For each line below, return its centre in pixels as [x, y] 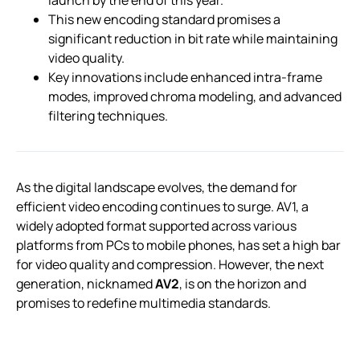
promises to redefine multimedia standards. [143, 303]
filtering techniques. [108, 115]
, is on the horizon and [243, 283]
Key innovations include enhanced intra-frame [185, 77]
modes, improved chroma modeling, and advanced [195, 96]
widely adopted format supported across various [156, 225]
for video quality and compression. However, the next [170, 264]
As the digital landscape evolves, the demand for [157, 187]
